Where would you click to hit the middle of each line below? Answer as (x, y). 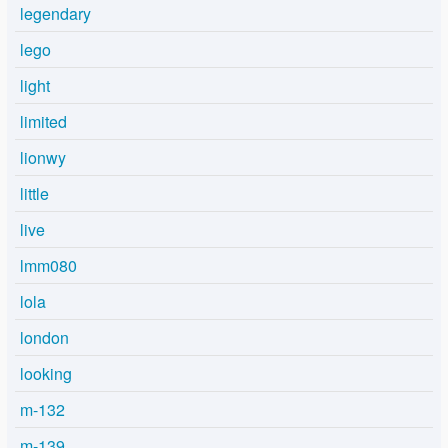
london (44, 338)
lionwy (43, 158)
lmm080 (48, 266)
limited (43, 122)
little (34, 194)
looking (46, 374)
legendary (55, 14)
